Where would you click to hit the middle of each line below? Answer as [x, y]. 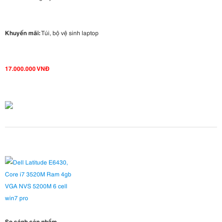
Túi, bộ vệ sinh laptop [69, 33]
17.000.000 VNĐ [27, 68]
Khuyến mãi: [23, 33]
